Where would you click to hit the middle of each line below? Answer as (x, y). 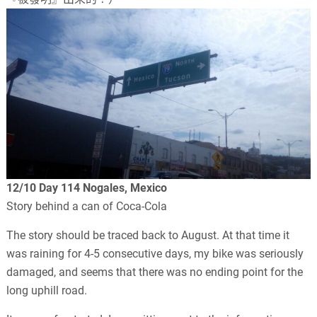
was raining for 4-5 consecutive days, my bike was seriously (155, 254)
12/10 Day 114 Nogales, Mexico (87, 188)
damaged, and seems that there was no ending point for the (155, 272)
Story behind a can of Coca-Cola (87, 207)
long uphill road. (47, 291)
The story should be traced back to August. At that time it (148, 236)
